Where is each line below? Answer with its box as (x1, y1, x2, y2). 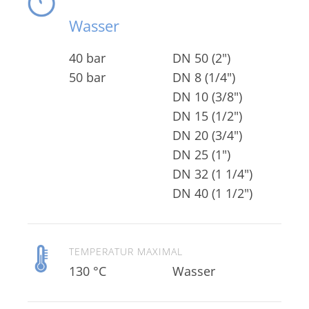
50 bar (69, 69, 106, 86)
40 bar (69, 50, 106, 66)
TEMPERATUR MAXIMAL (69, 245, 183, 258)
